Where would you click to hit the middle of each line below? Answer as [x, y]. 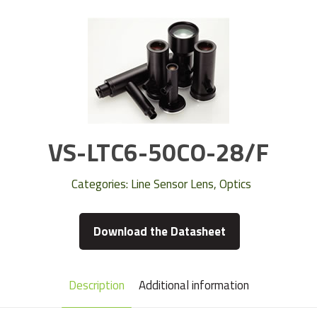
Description [96, 285]
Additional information [194, 285]
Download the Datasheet [160, 231]
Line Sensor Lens [172, 184]
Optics [235, 184]
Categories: [101, 184]
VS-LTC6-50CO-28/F [158, 152]
